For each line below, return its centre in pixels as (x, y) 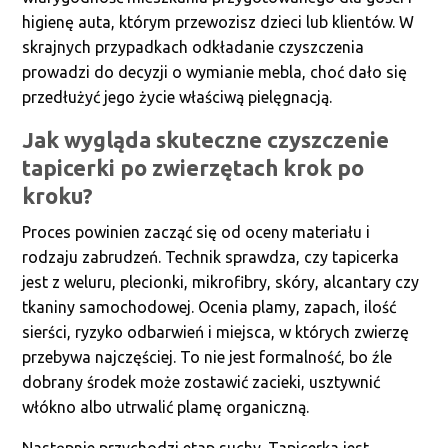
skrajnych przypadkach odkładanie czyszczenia (193, 47)
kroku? (58, 195)
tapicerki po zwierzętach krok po (193, 167)
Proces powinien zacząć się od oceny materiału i (196, 232)
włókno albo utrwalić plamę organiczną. (166, 407)
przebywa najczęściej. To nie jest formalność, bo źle (207, 357)
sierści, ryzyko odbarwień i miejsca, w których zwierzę (216, 332)
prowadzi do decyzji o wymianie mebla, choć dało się (215, 72)
